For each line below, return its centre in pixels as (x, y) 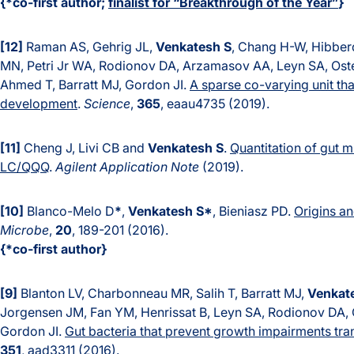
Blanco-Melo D (69, 211)
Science (107, 104)
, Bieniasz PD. (253, 211)
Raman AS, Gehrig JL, (89, 47)
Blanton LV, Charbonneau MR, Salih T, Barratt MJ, (162, 294)
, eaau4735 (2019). (215, 104)
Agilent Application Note (127, 167)
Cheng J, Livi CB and (84, 148)
